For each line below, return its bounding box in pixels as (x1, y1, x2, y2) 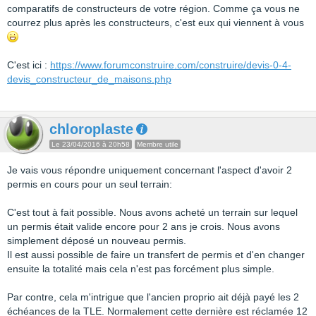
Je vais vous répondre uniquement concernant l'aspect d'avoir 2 (7, 164, 292, 176)
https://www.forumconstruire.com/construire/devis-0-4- (50, 59, 291, 71)
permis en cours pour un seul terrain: (7, 178, 172, 190)
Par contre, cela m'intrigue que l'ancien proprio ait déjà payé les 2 (7, 291, 299, 303)
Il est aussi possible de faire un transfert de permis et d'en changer (7, 249, 305, 260)
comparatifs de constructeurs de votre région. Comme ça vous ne (7, 3, 300, 14)
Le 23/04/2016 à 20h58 (51, 140, 130, 148)
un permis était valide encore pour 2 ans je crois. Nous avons (7, 221, 280, 232)
